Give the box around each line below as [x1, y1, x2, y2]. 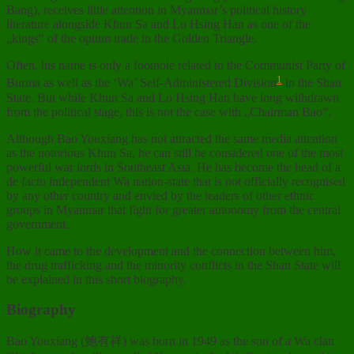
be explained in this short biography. [6, 272, 186, 286]
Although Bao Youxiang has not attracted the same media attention [6, 131, 337, 145]
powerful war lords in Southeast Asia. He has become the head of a [6, 160, 341, 174]
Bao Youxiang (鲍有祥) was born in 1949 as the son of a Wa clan [6, 334, 334, 348]
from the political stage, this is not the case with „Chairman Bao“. [6, 104, 331, 119]
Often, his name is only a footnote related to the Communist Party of [6, 58, 345, 73]
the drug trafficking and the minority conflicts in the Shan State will [6, 258, 341, 272]
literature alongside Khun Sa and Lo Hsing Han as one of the [6, 17, 311, 32]
